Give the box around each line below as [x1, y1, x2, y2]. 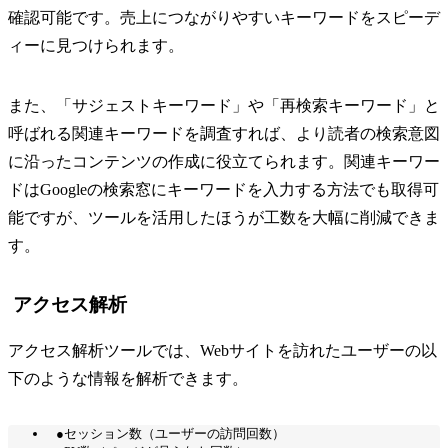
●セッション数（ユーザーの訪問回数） [56, 425, 285, 441]
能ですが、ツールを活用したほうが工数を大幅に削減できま [8, 209, 440, 227]
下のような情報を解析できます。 [8, 369, 248, 387]
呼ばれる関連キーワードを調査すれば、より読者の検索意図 [8, 125, 440, 143]
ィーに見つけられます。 [8, 37, 184, 55]
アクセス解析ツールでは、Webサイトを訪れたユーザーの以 [8, 341, 437, 359]
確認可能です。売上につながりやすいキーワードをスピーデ [8, 9, 440, 27]
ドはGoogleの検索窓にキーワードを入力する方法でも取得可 [8, 181, 439, 199]
